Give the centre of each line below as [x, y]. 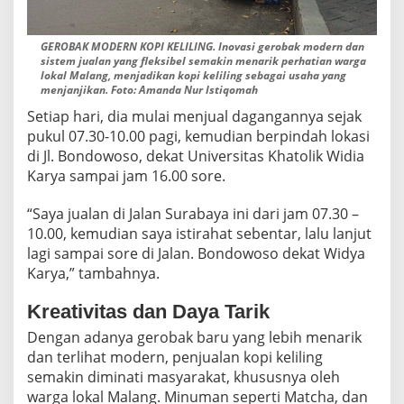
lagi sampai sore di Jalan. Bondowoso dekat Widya [196, 253]
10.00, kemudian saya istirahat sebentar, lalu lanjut [199, 233]
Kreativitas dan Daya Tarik [148, 311]
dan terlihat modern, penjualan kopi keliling [175, 357]
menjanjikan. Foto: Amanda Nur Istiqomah [149, 89]
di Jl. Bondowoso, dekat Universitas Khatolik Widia [196, 156]
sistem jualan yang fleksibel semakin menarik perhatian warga [203, 60]
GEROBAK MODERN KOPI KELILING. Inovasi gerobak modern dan [202, 46]
